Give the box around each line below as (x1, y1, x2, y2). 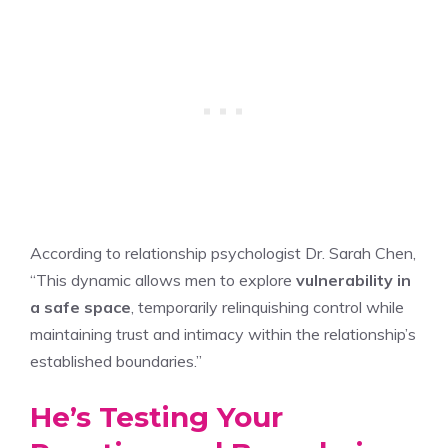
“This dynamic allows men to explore (30, 269, 296, 290)
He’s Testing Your (30, 399, 283, 434)
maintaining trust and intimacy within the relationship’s (30, 323, 416, 344)
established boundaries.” (30, 350, 202, 371)
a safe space (30, 296, 131, 317)
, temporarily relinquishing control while (131, 296, 404, 317)
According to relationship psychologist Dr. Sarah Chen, (30, 242, 416, 263)
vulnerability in (296, 269, 411, 290)
